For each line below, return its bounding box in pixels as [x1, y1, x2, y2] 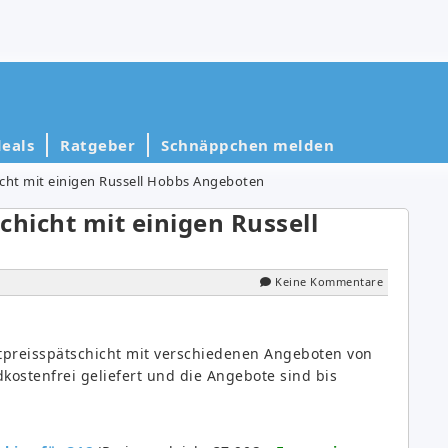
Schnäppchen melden [161, 134, 334, 155]
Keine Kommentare [275, 273, 383, 289]
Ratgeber [60, 134, 135, 155]
